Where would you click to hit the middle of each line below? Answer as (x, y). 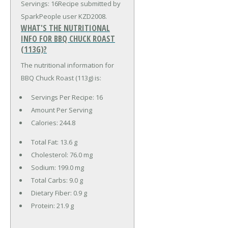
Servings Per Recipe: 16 (67, 97)
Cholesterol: (50, 154)
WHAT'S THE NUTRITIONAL (65, 28)
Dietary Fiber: (52, 193)
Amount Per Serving (61, 110)
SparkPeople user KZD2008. (64, 16)
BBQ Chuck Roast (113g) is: (61, 78)
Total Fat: (45, 142)
